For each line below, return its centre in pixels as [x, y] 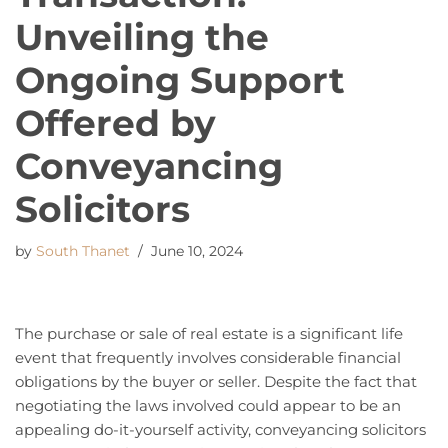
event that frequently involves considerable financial [208, 358]
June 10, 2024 [197, 251]
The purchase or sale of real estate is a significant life [209, 334]
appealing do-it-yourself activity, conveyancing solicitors [220, 430]
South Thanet [83, 251]
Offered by [115, 123]
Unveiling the [142, 37]
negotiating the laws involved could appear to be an [208, 406]
